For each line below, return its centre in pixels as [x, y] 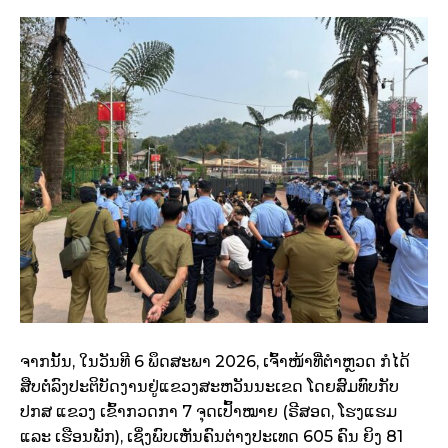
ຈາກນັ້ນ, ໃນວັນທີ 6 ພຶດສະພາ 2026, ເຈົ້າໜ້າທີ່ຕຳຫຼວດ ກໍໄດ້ [215, 362]
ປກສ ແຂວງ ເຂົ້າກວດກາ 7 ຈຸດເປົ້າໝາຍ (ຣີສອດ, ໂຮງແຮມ [208, 412]
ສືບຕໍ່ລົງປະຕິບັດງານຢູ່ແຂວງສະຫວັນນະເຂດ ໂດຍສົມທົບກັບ [209, 387]
